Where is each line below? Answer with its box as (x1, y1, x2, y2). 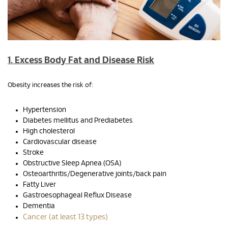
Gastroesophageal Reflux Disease (23, 192, 132, 199)
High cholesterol (23, 128, 75, 135)
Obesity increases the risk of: (8, 82, 93, 89)
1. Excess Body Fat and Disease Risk (8, 56, 154, 66)
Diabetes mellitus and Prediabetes (23, 117, 133, 125)
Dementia (23, 203, 55, 210)
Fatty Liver (23, 181, 56, 189)
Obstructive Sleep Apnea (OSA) (23, 160, 121, 167)
